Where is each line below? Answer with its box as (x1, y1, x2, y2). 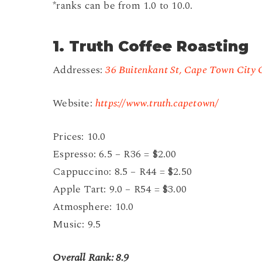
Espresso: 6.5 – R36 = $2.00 (53, 146, 177, 163)
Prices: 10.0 (53, 129, 106, 145)
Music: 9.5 (53, 216, 101, 233)
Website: (53, 95, 95, 112)
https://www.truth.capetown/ (95, 95, 219, 112)
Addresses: (53, 62, 106, 78)
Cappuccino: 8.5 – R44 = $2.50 (53, 164, 192, 180)
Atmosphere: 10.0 (53, 199, 134, 215)
